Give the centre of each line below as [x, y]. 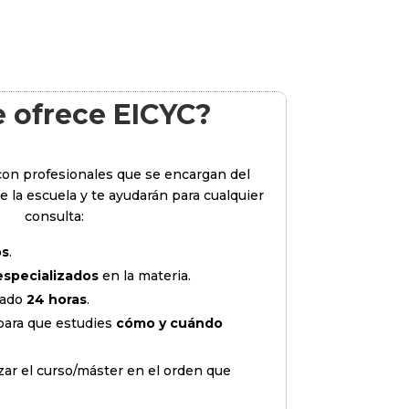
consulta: [55, 217]
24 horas [56, 300]
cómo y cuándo [169, 324]
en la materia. [144, 276]
